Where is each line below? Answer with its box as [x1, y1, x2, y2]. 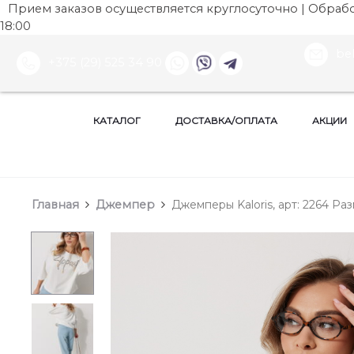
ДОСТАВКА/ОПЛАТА [175, 115, 277, 127]
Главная [32, 198, 79, 212]
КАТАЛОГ [93, 115, 141, 127]
